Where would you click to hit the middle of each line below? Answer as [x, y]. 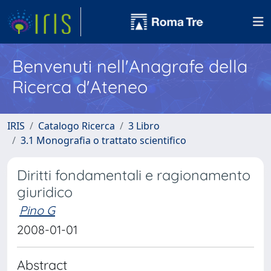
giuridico [45, 192]
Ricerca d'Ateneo [80, 87]
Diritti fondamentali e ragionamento [134, 175]
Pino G [37, 210]
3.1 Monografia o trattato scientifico [103, 140]
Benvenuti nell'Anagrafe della [130, 66]
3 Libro [144, 126]
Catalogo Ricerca [77, 126]
